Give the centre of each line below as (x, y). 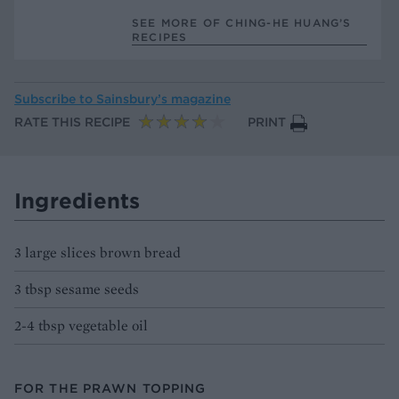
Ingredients (77, 200)
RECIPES (160, 37)
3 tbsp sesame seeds (77, 289)
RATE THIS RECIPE (72, 122)
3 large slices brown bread (98, 252)
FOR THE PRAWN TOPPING (110, 388)
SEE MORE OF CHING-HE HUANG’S (242, 22)
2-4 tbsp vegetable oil (81, 325)
